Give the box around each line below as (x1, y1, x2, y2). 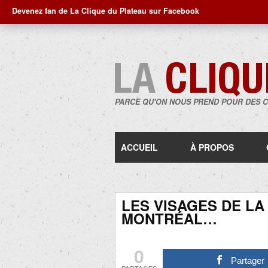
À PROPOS (190, 141, 234, 153)
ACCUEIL (121, 141, 158, 153)
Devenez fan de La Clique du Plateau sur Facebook (12, 5, 199, 16)
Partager (231, 255, 265, 266)
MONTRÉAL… (121, 208, 217, 229)
